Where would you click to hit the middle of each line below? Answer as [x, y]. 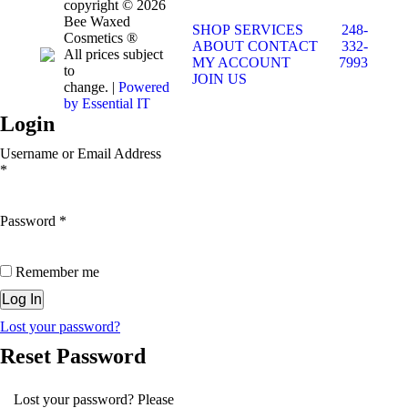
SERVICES [268, 29]
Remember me [56, 271]
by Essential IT [107, 103]
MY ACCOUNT [241, 62]
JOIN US [219, 78]
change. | [91, 87]
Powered [144, 87]
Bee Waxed [97, 21]
